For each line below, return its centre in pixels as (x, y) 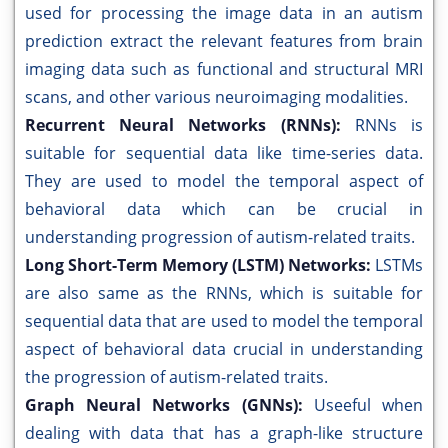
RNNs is (389, 125)
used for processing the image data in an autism (224, 13)
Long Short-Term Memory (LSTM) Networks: (200, 265)
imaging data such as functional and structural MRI (224, 69)
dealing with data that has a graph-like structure (224, 433)
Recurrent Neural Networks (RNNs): (190, 125)
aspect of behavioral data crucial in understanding (224, 349)
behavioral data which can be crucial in (224, 209)
